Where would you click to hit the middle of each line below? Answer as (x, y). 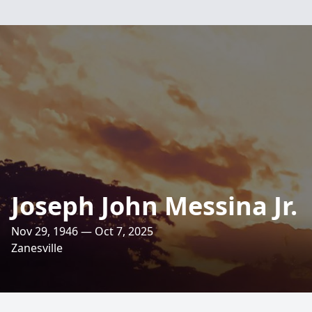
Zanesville (37, 248)
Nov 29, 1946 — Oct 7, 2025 (82, 231)
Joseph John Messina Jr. (154, 206)
